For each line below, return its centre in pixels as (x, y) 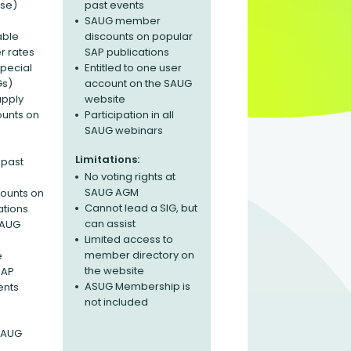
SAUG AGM (112, 192)
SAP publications (127, 52)
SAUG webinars (124, 130)
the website (114, 271)
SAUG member (123, 21)
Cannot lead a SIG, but (141, 208)
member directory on (139, 255)
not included (116, 302)
